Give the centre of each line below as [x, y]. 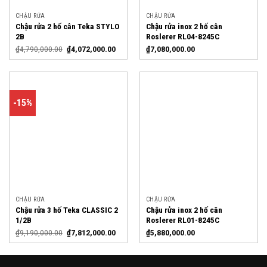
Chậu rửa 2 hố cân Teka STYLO [67, 27]
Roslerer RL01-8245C [182, 220]
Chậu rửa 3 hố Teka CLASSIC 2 [66, 209]
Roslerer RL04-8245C [182, 37]
